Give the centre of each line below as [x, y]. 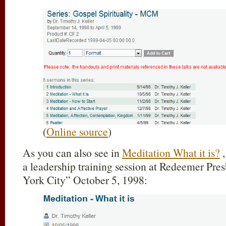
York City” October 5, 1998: [85, 180]
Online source [77, 131]
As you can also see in [72, 153]
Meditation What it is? [171, 153]
